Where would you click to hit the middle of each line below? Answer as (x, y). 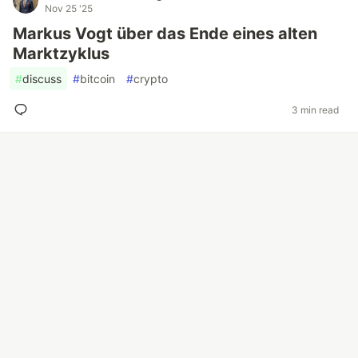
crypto (151, 79)
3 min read (315, 109)
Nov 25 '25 (69, 8)
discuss (42, 79)
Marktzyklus (61, 54)
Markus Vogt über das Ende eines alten (165, 34)
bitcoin (97, 79)
